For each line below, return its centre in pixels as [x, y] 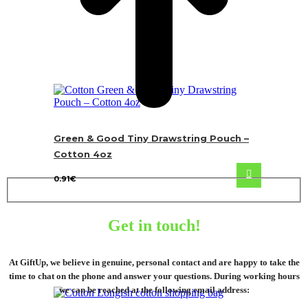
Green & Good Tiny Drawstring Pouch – [151, 139]
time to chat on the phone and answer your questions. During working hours [154, 276]
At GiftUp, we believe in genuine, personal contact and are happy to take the [154, 263]
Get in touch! [154, 226]
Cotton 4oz [83, 154]
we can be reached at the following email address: [154, 290]
